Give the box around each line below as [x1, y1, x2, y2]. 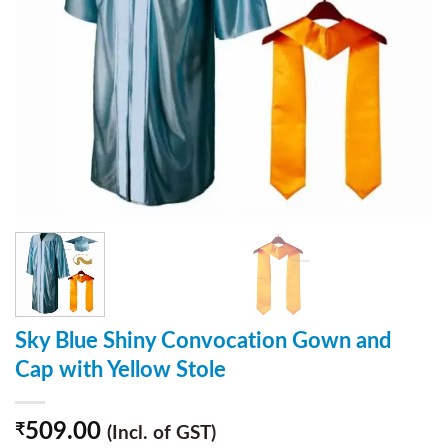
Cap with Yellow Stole [15, 358, 226, 381]
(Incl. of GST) [107, 423, 216, 443]
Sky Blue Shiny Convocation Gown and [15, 329, 391, 352]
